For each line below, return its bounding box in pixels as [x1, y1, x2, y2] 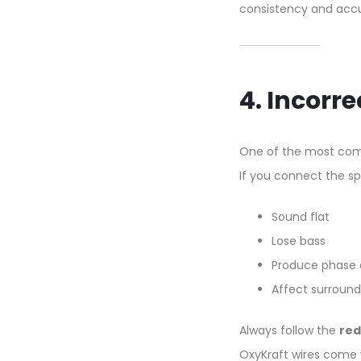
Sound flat [272, 209, 330, 225]
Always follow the [239, 322, 339, 338]
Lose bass [272, 233, 326, 249]
